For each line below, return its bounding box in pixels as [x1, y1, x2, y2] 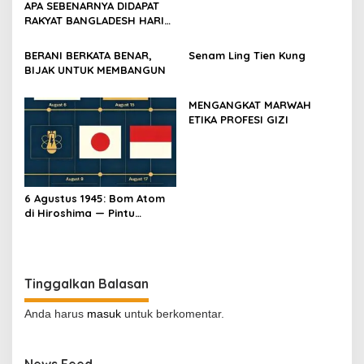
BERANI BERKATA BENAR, [24, 48, 152, 62]
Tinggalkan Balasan [24, 275, 149, 292]
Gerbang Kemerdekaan [24, 221, 150, 235]
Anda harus [24, 307, 87, 321]
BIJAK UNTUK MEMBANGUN [24, 63, 166, 76]
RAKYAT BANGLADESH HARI [24, 13, 164, 27]
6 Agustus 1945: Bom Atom [24, 192, 165, 206]
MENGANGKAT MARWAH [188, 97, 311, 111]
